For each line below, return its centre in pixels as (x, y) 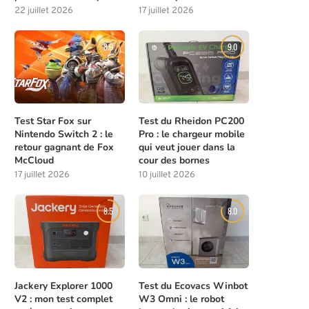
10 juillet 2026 (167, 176)
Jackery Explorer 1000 (63, 286)
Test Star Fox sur (53, 121)
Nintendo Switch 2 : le (64, 134)
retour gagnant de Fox (64, 148)
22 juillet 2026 (44, 11)
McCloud (34, 161)
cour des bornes (175, 161)
